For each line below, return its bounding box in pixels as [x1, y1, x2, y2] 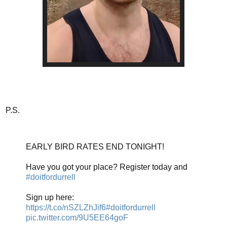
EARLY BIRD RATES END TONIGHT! [26, 142, 164, 151]
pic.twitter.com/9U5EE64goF [26, 213, 128, 222]
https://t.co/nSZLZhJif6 [26, 203, 106, 212]
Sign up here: [26, 193, 74, 202]
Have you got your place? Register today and [26, 162, 187, 171]
